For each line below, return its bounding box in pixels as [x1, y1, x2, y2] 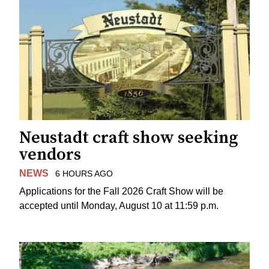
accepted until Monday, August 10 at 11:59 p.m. [19, 201, 219, 211]
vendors [19, 144, 81, 165]
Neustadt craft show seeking [19, 127, 238, 148]
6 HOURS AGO [55, 168, 113, 178]
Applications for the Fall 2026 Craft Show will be [19, 186, 223, 197]
